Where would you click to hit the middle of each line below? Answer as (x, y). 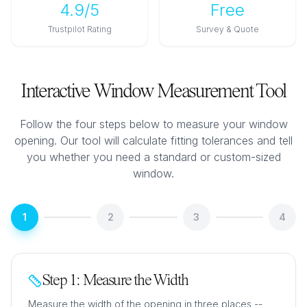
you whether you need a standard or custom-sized (153, 157)
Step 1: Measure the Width (115, 281)
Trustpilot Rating (79, 29)
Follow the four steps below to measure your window (153, 124)
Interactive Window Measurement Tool (153, 92)
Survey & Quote (228, 29)
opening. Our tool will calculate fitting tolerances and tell (153, 140)
